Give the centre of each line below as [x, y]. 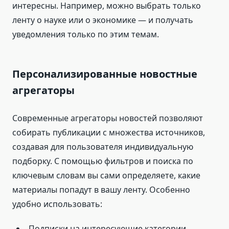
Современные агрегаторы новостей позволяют [108, 118]
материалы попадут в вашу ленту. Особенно [101, 190]
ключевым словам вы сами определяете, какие [106, 176]
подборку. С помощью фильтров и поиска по [103, 161]
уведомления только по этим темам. [86, 35]
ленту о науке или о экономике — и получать [103, 20]
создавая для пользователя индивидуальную [103, 147]
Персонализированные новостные [105, 74]
